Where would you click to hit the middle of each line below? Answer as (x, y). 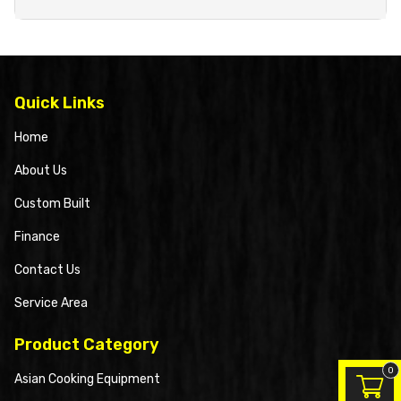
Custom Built (52, 204)
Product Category (86, 345)
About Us (40, 171)
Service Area (51, 303)
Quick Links (59, 103)
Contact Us (47, 270)
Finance (37, 237)
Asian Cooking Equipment (87, 379)
